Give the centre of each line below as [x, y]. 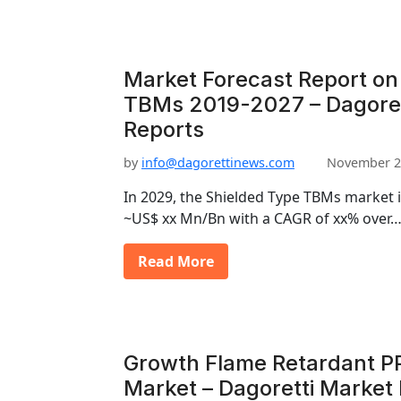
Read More [176, 261]
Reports [164, 129]
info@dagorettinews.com [218, 162]
